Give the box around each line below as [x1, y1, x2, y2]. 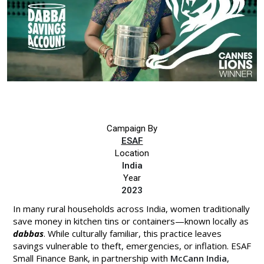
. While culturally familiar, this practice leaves [44, 227, 222, 239]
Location [115, 147, 149, 159]
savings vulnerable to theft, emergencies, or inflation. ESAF [13, 239, 251, 252]
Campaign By [107, 123, 157, 134]
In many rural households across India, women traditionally [13, 202, 250, 214]
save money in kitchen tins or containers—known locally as [13, 214, 249, 227]
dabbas [13, 227, 44, 239]
